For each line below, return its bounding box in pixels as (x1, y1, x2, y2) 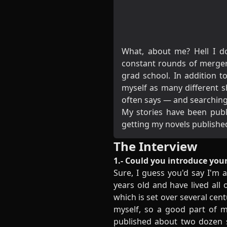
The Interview (113, 138, 198, 155)
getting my (122, 119, 165, 130)
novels (165, 119, 190, 130)
